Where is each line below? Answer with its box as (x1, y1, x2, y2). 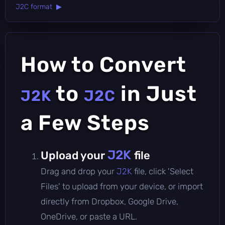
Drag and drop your (41, 166, 117, 176)
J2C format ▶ (16, 2, 62, 11)
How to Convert (21, 52, 186, 77)
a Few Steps (21, 110, 150, 136)
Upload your (41, 148, 107, 162)
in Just (116, 81, 197, 106)
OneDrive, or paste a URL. (41, 211, 137, 221)
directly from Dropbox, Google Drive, (41, 196, 178, 206)
